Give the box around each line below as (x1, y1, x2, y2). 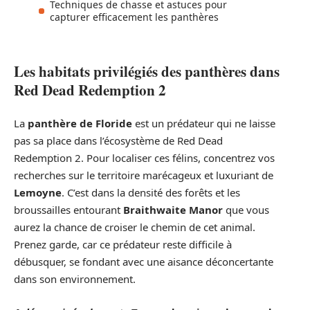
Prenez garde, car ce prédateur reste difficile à (14, 237, 232, 252)
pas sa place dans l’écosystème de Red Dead (14, 134, 223, 148)
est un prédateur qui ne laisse (132, 116, 275, 131)
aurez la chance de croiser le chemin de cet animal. (14, 220, 255, 235)
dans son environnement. (14, 272, 136, 286)
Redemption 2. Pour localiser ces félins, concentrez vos (14, 151, 275, 165)
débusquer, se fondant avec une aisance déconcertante (14, 255, 273, 269)
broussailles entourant (14, 203, 123, 217)
